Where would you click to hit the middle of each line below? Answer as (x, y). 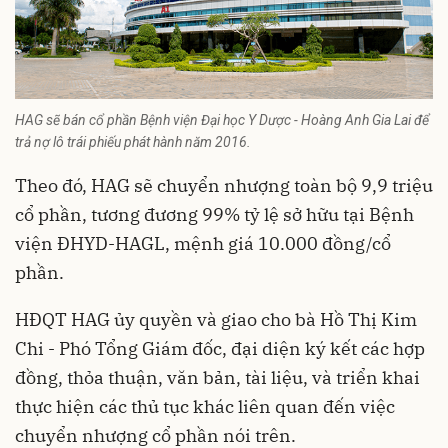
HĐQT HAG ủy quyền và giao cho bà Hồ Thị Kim (216, 320)
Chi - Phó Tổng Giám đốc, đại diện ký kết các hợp (220, 349)
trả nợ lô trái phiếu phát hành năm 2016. (133, 142)
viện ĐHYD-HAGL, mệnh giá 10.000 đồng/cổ (203, 244)
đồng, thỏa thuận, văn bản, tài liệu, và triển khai (217, 378)
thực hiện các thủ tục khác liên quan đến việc (205, 407)
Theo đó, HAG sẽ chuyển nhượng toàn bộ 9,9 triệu (224, 186)
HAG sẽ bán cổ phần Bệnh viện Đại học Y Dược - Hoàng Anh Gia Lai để (222, 120)
